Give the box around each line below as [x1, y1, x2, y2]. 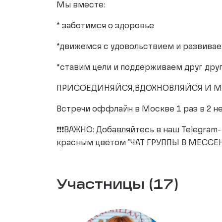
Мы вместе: [56, 1, 105, 9]
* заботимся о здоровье [56, 22, 154, 30]
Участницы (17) [56, 178, 179, 192]
